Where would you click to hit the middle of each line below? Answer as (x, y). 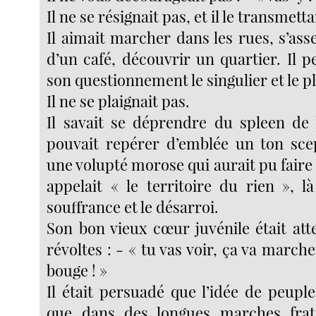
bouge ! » (77, 271)
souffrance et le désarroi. (133, 207)
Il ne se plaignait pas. (119, 101)
